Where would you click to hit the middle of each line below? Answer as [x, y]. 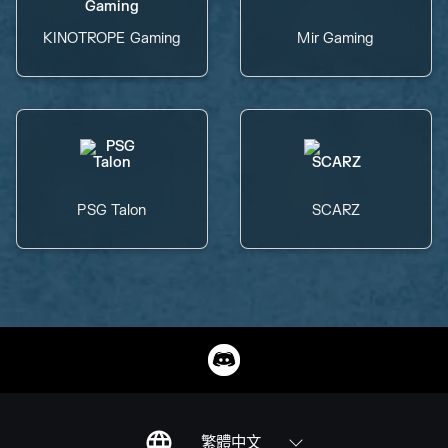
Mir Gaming [336, 38]
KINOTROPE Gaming [112, 38]
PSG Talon [112, 210]
